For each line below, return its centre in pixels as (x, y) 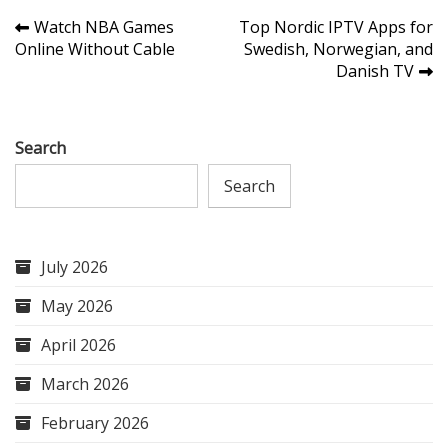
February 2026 (95, 422)
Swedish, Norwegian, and (338, 48)
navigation (78, 64)
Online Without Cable (95, 48)
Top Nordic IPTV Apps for (336, 26)
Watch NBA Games (104, 26)
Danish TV (375, 70)
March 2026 (85, 383)
